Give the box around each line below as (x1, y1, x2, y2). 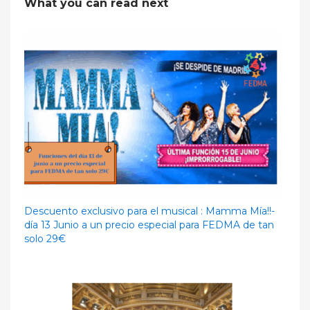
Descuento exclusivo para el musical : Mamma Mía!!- (24, 204, 275, 217)
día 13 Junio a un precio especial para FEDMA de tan (24, 218, 274, 231)
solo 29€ (24, 232, 66, 245)
